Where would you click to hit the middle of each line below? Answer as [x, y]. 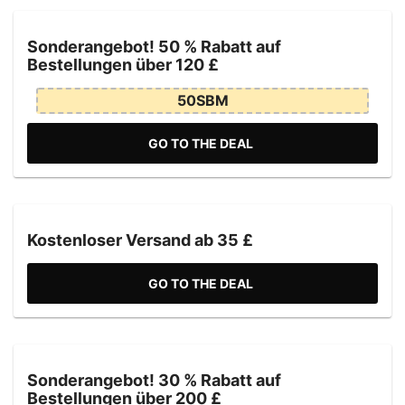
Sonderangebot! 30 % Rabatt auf [154, 380]
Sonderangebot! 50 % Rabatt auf [154, 46]
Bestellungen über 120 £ [123, 64]
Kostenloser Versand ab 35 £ [140, 240]
